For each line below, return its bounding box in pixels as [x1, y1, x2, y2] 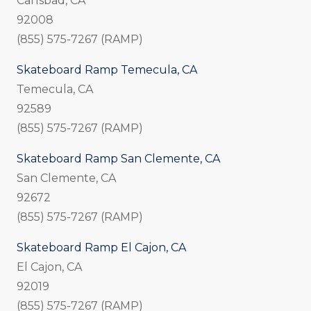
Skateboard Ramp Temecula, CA [17, 63, 197, 77]
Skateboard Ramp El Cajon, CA [17, 241, 186, 255]
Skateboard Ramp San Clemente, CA [17, 152, 220, 166]
